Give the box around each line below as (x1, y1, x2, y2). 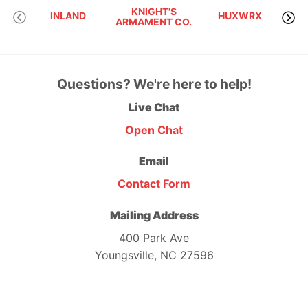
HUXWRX (218, 10, 263, 22)
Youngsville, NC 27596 (94, 248, 214, 263)
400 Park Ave (119, 231, 189, 245)
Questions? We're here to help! (56, 76, 252, 92)
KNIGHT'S (131, 5, 177, 17)
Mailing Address (109, 208, 199, 223)
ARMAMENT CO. (115, 16, 192, 27)
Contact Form (118, 177, 190, 191)
